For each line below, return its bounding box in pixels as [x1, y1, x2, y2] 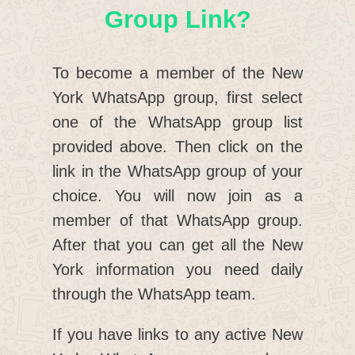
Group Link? [104, 6, 251, 34]
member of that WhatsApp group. [52, 212, 303, 230]
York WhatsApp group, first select [52, 89, 303, 107]
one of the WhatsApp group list [52, 113, 303, 132]
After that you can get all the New [52, 236, 303, 254]
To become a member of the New [52, 64, 303, 82]
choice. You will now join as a [52, 187, 303, 205]
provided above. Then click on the [52, 138, 303, 156]
